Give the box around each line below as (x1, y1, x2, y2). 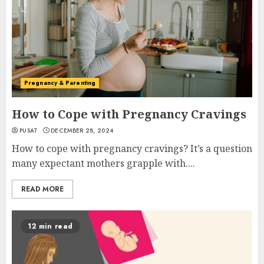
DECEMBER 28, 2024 (51, 126, 114, 135)
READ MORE (21, 184, 64, 194)
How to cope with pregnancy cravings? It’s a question (12, 142, 252, 155)
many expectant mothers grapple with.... (12, 157, 195, 170)
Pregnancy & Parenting (24, 78, 96, 87)
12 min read (28, 221, 73, 232)
